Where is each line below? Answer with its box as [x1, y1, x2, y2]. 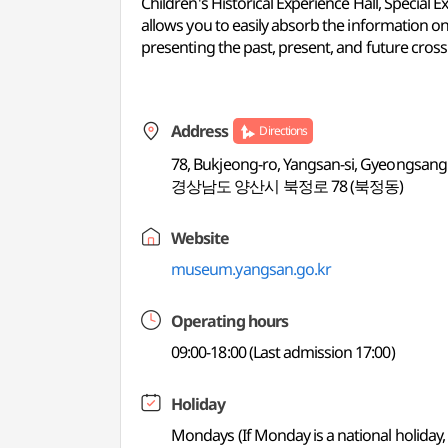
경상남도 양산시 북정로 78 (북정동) [171, 175, 404, 197]
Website [171, 227, 230, 249]
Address [171, 120, 229, 142]
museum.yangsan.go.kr [171, 258, 332, 280]
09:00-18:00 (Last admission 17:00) [171, 341, 395, 363]
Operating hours [171, 310, 288, 332]
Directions [259, 122, 307, 139]
